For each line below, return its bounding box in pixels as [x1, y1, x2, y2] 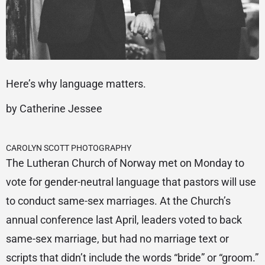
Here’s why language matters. [6, 77, 146, 90]
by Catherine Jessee [6, 102, 102, 115]
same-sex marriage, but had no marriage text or [6, 232, 229, 245]
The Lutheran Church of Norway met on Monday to [6, 157, 244, 169]
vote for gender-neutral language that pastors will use [6, 176, 256, 188]
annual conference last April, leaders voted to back [6, 214, 242, 226]
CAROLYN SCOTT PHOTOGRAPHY [6, 143, 131, 153]
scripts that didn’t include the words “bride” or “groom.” [6, 251, 258, 264]
